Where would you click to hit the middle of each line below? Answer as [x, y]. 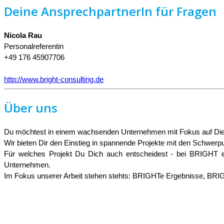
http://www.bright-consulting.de [54, 79]
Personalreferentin [34, 46]
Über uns [31, 108]
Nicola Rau [23, 35]
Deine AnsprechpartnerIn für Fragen [110, 11]
